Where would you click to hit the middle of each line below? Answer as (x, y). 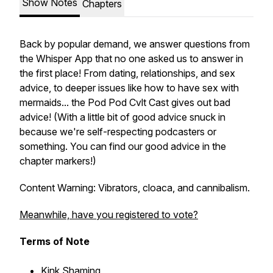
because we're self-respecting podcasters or (118, 132)
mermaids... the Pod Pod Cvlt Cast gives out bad (125, 102)
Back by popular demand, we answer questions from (135, 44)
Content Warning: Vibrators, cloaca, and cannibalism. (136, 188)
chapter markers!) (58, 161)
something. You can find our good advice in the (123, 146)
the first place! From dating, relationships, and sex (127, 73)
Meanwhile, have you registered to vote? (109, 214)
